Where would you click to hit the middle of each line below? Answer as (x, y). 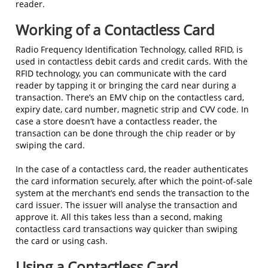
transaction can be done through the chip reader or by (125, 133)
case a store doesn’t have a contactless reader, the (116, 121)
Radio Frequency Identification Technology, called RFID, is (129, 49)
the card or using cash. (62, 240)
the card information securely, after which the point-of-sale (134, 181)
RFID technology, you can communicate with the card (121, 73)
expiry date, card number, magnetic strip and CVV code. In (132, 109)
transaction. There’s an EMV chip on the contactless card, (130, 97)
